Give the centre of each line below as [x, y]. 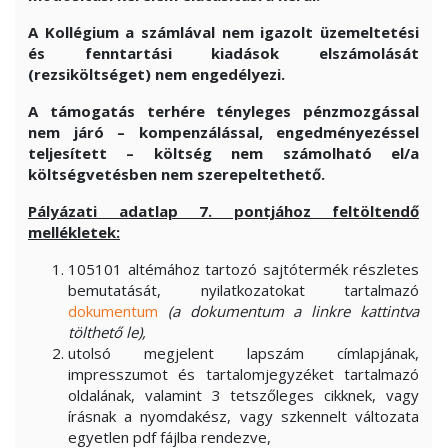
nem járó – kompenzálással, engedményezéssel [223, 132]
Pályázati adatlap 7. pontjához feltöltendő [223, 211]
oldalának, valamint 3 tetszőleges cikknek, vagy [243, 395]
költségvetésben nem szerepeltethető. [176, 174]
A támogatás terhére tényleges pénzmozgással [223, 111]
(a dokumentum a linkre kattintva [293, 311]
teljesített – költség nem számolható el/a [223, 153]
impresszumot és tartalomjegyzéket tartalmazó [243, 374]
